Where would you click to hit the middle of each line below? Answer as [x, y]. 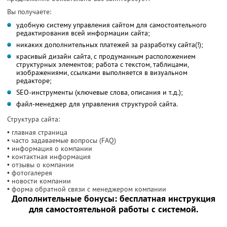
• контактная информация [49, 156]
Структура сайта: [33, 119]
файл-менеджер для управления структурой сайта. [97, 104]
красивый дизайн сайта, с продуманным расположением [106, 56]
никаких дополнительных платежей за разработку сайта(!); [110, 44]
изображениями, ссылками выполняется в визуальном [102, 72]
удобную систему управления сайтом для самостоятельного [111, 25]
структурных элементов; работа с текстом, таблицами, [102, 64]
